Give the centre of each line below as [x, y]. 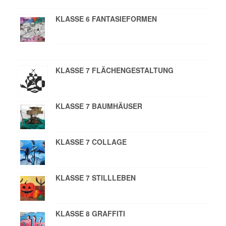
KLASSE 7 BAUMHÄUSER [99, 106]
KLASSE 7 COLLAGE [91, 142]
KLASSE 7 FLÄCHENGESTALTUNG [114, 70]
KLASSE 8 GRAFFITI [90, 213]
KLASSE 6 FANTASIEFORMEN [106, 18]
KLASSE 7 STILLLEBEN [95, 177]
